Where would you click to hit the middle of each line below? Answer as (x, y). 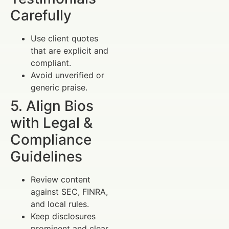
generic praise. (59, 88)
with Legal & (51, 123)
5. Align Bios (52, 106)
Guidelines (46, 157)
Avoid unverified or (67, 75)
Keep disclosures (63, 216)
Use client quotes (64, 39)
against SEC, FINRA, (69, 192)
